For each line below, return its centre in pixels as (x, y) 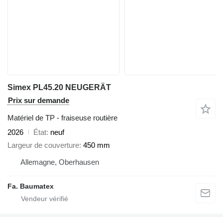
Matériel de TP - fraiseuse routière (62, 117)
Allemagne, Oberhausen (60, 162)
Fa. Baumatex (31, 186)
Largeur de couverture (43, 145)
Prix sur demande (39, 100)
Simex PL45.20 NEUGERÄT (59, 87)
